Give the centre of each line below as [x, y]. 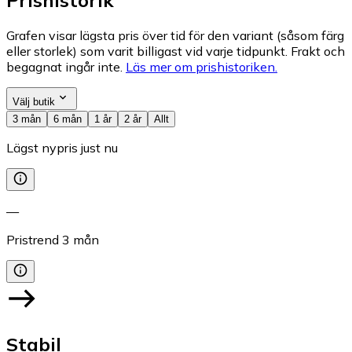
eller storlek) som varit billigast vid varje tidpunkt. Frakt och [176, 51]
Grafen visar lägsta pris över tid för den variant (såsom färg [175, 35]
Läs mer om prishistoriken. [202, 66]
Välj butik [34, 101]
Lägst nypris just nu [62, 147]
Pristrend [33, 239]
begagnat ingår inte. [64, 66]
